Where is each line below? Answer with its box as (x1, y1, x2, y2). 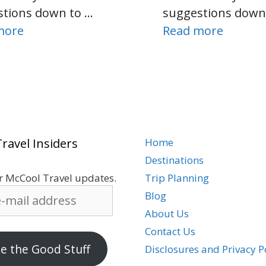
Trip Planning (145, 171, 209, 185)
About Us (145, 207, 189, 221)
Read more (162, 23, 223, 39)
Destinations (145, 153, 204, 167)
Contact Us (145, 224, 195, 239)
